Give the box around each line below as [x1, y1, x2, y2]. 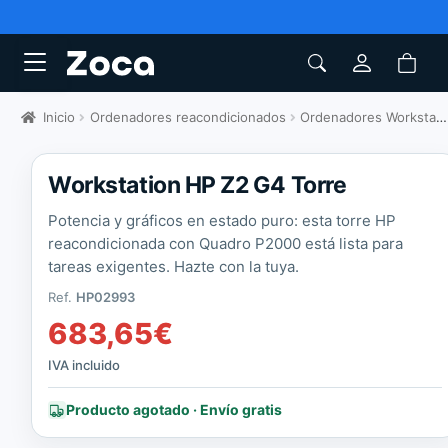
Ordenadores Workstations [299, 109, 436, 126]
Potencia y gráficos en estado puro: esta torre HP [48, 211, 397, 231]
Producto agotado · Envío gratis [66, 401, 283, 419]
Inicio [43, 109, 76, 126]
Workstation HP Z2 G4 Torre [48, 171, 347, 200]
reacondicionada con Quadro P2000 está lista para [48, 234, 404, 254]
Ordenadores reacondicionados [89, 109, 286, 126]
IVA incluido [48, 357, 121, 374]
